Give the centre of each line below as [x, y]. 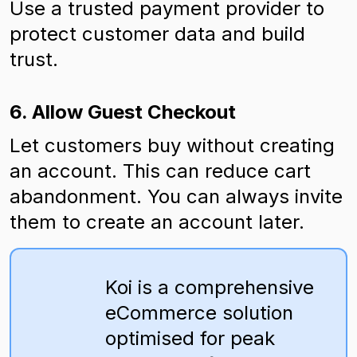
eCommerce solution [199, 313]
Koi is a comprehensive [210, 287]
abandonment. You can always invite [176, 196]
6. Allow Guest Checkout [123, 112]
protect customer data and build [157, 34]
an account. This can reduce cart [160, 171]
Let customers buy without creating [172, 145]
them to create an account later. [157, 222]
